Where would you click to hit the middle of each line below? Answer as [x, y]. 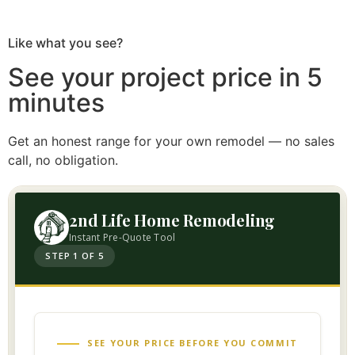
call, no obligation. [63, 160]
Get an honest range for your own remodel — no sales [171, 141]
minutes [56, 103]
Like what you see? [65, 43]
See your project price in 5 [165, 78]
